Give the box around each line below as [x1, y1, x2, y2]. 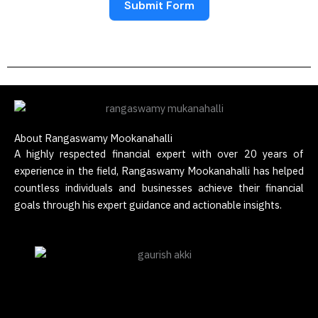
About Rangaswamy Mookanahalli [14, 131, 172, 146]
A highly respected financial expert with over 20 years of [14, 147, 304, 161]
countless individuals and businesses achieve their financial [14, 181, 304, 195]
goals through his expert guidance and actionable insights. [14, 198, 282, 212]
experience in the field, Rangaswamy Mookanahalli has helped [14, 164, 304, 178]
